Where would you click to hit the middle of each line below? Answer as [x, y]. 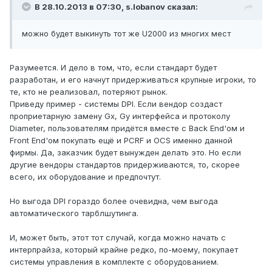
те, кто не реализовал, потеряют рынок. [89, 92]
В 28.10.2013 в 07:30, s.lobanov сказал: [116, 7]
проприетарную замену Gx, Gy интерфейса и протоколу [120, 116]
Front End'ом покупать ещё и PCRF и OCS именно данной [121, 141]
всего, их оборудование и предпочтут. [85, 177]
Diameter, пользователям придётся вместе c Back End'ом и [127, 128]
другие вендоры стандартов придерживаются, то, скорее [125, 165]
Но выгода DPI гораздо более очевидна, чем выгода [114, 201]
